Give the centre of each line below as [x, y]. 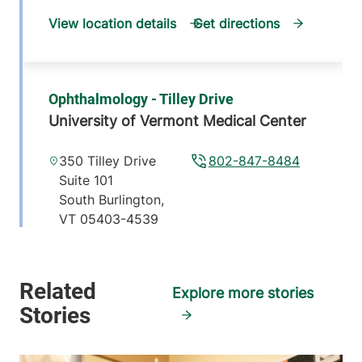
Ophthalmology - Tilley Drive [141, 99]
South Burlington [110, 200]
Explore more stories [243, 293]
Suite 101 [86, 181]
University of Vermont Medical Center [177, 121]
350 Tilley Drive [108, 161]
